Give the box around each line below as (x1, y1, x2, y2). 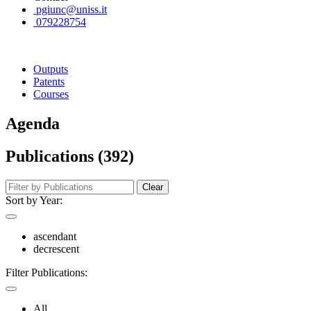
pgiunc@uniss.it (33, 3, 107, 15)
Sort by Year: (6, 194, 62, 206)
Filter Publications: (6, 266, 87, 278)
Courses (33, 87, 69, 100)
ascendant (33, 230, 76, 242)
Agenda (6, 114, 60, 133)
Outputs (33, 62, 68, 75)
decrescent (33, 242, 79, 255)
